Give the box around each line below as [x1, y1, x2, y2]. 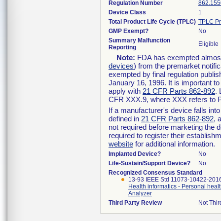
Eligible [198, 40, 219, 47]
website [109, 140, 133, 148]
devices [109, 62, 134, 70]
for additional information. [133, 140, 215, 148]
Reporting [109, 44, 136, 51]
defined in [109, 114, 141, 123]
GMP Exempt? [109, 28, 148, 35]
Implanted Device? [109, 150, 161, 157]
